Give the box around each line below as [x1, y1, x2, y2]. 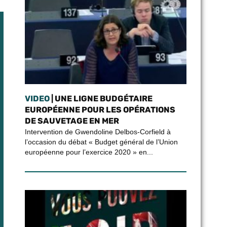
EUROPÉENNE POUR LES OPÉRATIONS [24, 105, 175, 115]
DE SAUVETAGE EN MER [24, 116, 119, 126]
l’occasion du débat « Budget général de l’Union [24, 138, 178, 146]
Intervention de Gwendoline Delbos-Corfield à [24, 128, 171, 136]
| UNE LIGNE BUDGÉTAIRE [49, 94, 153, 103]
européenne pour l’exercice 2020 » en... [24, 148, 153, 156]
